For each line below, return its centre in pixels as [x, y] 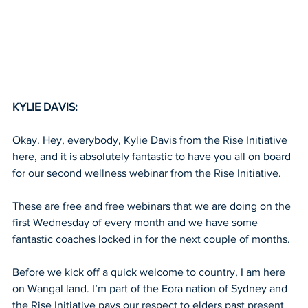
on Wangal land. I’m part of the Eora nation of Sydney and [151, 288]
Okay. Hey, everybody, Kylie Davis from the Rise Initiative [151, 140]
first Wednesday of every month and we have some [136, 222]
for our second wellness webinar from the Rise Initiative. [147, 173]
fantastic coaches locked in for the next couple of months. [151, 239]
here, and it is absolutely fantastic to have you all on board [153, 156]
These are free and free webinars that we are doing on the [153, 206]
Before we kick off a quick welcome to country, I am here [150, 272]
